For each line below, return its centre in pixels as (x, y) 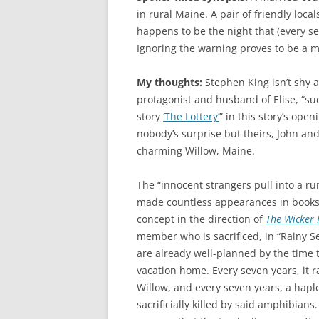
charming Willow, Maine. (196, 151)
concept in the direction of (201, 219)
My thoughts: (169, 82)
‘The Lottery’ (191, 116)
